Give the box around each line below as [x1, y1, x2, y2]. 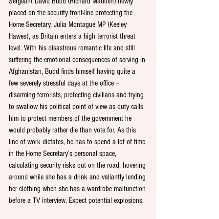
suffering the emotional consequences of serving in [9, 55, 147, 65]
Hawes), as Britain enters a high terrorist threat [9, 32, 137, 41]
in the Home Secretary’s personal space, [9, 149, 118, 158]
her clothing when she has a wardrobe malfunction [9, 184, 148, 194]
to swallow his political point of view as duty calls [9, 102, 145, 111]
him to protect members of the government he [9, 114, 133, 123]
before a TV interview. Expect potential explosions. [9, 196, 144, 205]
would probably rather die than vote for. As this [9, 126, 138, 135]
